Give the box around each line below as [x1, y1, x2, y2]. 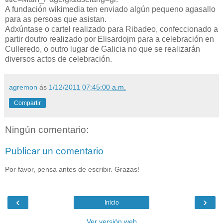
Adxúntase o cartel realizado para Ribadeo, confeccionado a [5, 24, 218, 33]
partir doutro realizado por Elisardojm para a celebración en [5, 34, 214, 43]
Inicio [104, 199, 119, 207]
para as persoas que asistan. [5, 14, 107, 23]
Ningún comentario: [5, 124, 89, 135]
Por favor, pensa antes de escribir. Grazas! [5, 165, 139, 173]
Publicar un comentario [5, 146, 104, 157]
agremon [9, 83, 37, 91]
